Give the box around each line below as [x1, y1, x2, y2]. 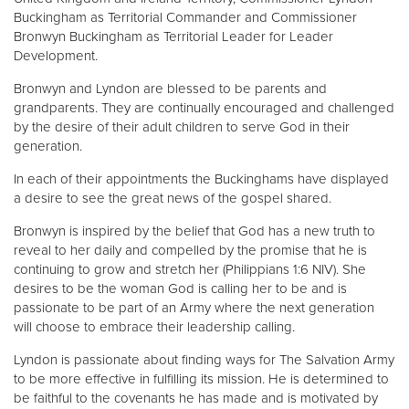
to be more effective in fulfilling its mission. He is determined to [14, 371, 389, 388]
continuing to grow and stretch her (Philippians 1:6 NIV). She [14, 261, 366, 278]
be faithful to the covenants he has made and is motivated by [14, 390, 378, 407]
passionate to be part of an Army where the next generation [14, 299, 374, 317]
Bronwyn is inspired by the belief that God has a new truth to [14, 223, 375, 240]
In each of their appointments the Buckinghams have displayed [14, 171, 389, 188]
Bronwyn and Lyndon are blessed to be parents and [14, 80, 327, 98]
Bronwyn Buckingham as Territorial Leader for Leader [14, 28, 333, 46]
